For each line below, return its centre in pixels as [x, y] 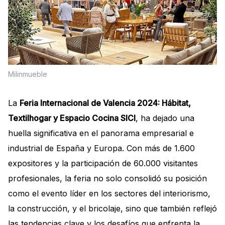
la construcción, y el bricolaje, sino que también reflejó [113, 208]
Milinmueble [28, 74]
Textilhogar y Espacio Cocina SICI [72, 118]
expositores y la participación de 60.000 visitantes [103, 163]
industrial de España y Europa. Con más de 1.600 [101, 148]
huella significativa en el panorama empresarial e [101, 133]
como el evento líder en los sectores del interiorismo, [109, 193]
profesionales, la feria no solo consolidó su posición [107, 178]
